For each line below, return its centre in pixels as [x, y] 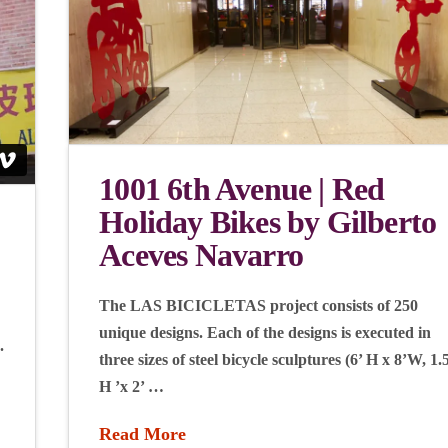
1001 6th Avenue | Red [242, 188]
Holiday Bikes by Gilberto [268, 221]
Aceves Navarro [201, 254]
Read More [143, 433]
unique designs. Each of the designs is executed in [265, 332]
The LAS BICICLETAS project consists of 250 [259, 305]
